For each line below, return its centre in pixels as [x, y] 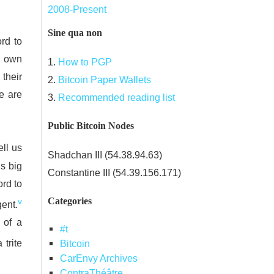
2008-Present [77, 9]
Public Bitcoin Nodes [91, 126]
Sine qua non [75, 33]
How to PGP [85, 61]
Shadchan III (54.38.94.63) [105, 154]
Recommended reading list [117, 97]
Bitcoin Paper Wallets [105, 79]
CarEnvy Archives [98, 258]
